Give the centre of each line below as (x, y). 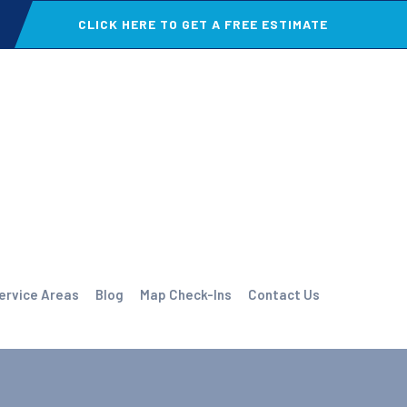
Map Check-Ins (186, 294)
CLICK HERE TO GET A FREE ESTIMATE (203, 24)
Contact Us (284, 294)
